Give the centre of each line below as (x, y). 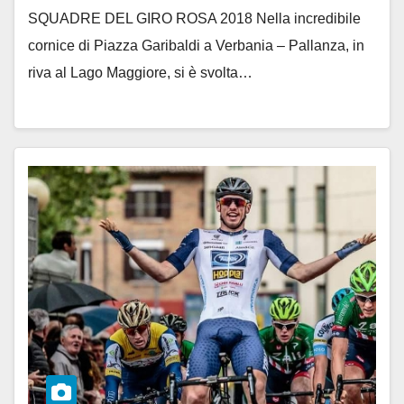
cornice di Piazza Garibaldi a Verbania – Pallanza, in (196, 45)
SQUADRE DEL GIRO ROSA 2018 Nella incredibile (194, 18)
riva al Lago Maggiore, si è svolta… (140, 72)
